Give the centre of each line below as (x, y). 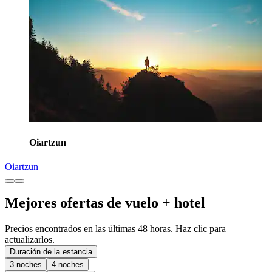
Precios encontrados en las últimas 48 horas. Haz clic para (115, 229)
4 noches (68, 265)
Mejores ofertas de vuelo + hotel (105, 203)
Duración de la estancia (51, 252)
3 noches (26, 265)
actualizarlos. (30, 240)
